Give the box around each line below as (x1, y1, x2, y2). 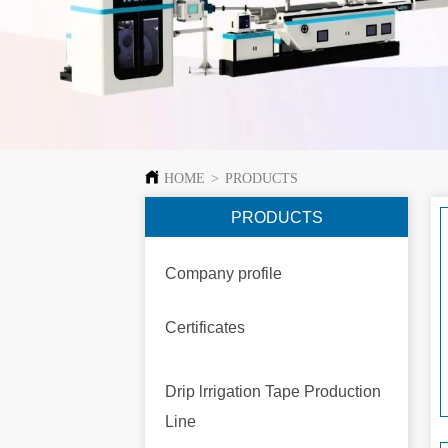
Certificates (164, 318, 245, 336)
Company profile (164, 264, 282, 282)
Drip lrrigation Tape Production (164, 382, 381, 400)
